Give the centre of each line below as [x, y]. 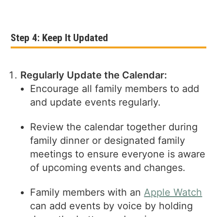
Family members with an [87, 192]
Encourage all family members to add [115, 88]
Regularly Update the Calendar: [94, 75]
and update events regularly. [96, 102]
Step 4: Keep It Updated [60, 38]
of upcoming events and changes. [108, 167]
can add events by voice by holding [112, 206]
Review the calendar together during [114, 127]
